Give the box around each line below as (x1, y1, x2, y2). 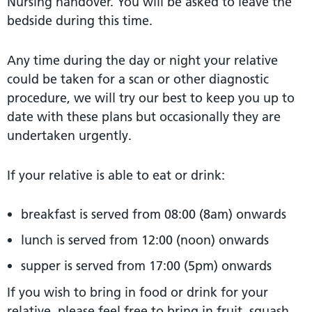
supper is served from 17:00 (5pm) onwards (21, 257, 272, 274)
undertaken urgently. (7, 127, 132, 143)
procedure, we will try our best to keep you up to (7, 89, 295, 106)
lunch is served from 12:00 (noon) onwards (21, 231, 269, 248)
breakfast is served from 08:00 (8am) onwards (21, 205, 286, 222)
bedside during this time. (7, 12, 153, 29)
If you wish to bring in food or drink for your (7, 283, 268, 300)
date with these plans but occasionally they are (7, 108, 281, 125)
